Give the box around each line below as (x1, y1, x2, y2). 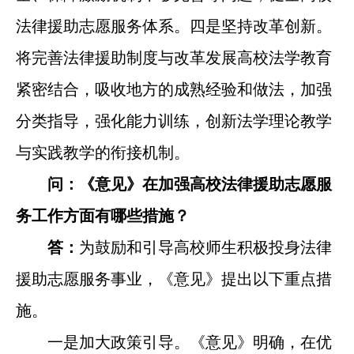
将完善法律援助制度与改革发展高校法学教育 (15, 48, 332, 66)
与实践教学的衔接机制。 (15, 143, 190, 161)
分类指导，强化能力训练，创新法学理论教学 (15, 111, 332, 130)
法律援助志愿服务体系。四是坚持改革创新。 (15, 17, 332, 35)
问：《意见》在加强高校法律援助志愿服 (31, 175, 332, 193)
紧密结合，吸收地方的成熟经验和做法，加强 (15, 80, 332, 98)
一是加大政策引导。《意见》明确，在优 (15, 333, 332, 351)
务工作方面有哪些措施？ (15, 206, 190, 224)
